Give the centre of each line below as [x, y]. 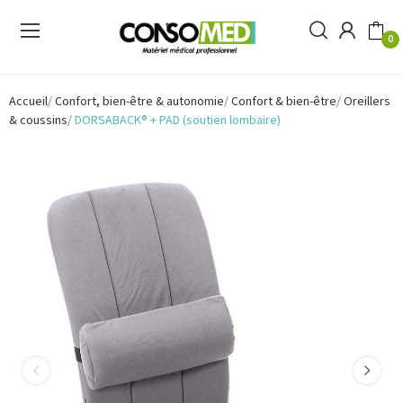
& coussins [38, 120]
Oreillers [367, 101]
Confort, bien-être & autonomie [139, 101]
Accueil [28, 101]
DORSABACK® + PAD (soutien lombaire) [178, 120]
